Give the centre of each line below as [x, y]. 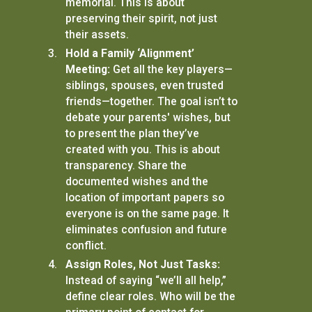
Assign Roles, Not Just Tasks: [142, 264]
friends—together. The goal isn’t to [151, 101]
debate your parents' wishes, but [148, 117]
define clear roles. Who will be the [150, 296]
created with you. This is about [142, 149]
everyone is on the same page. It [147, 213]
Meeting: [87, 69]
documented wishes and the [136, 181]
